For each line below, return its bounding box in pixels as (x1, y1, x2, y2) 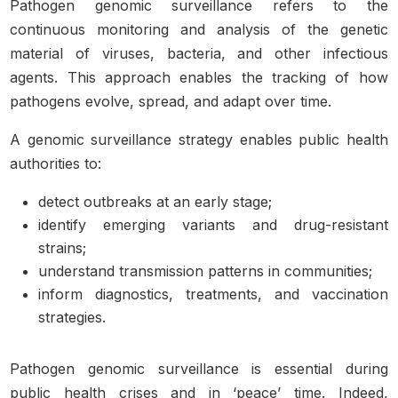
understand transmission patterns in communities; (38, 262, 373, 280)
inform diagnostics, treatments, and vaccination (38, 285, 388, 303)
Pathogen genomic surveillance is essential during (10, 360, 388, 378)
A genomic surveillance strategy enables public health (10, 131, 388, 148)
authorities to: (10, 155, 102, 172)
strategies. (38, 308, 107, 326)
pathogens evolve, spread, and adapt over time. (10, 92, 332, 110)
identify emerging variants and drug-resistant (38, 216, 388, 234)
